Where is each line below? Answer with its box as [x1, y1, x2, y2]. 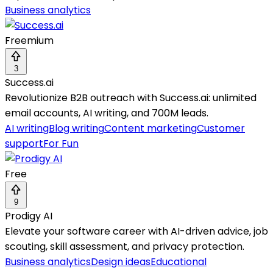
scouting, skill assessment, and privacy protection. [5, 239, 244, 254]
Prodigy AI [5, 209, 52, 224]
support [5, 136, 43, 151]
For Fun [43, 136, 79, 151]
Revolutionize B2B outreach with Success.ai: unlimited [5, 91, 257, 105]
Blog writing [49, 121, 104, 136]
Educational [151, 255, 207, 269]
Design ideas [91, 255, 151, 269]
